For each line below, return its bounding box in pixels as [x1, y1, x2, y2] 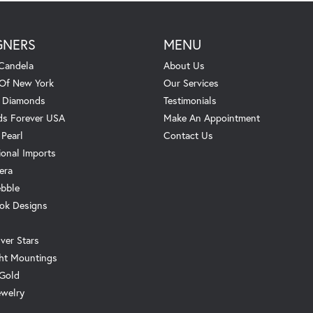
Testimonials [163, 93, 217, 107]
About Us [163, 58, 205, 72]
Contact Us [163, 128, 213, 142]
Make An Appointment [163, 110, 260, 124]
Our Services [163, 75, 219, 89]
